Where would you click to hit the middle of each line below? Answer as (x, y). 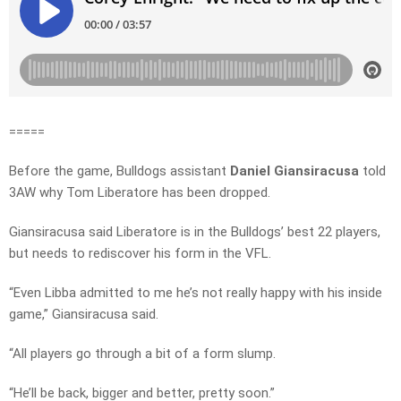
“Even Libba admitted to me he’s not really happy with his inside (196, 293)
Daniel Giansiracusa (294, 171)
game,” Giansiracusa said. (84, 315)
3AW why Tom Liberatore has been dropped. (140, 193)
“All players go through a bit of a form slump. (142, 354)
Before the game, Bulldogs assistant (119, 171)
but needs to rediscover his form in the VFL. (140, 254)
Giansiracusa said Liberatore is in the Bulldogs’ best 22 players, (195, 232)
